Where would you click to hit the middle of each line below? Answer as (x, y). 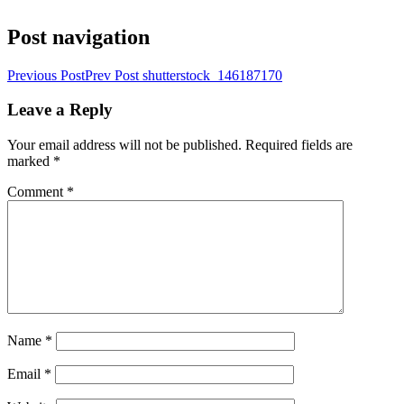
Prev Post (112, 75)
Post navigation (78, 37)
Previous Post (46, 75)
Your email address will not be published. (124, 145)
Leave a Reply (60, 110)
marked (30, 161)
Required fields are (299, 145)
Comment (37, 192)
